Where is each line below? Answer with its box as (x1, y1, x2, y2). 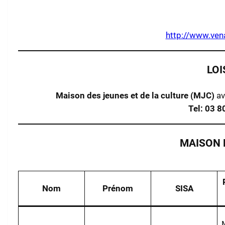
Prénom (102, 183, 133, 193)
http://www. (165, 30, 210, 41)
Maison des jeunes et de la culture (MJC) (56, 90, 217, 101)
